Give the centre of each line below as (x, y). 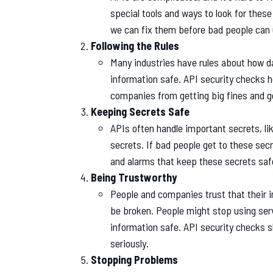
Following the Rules (135, 45)
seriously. (129, 243)
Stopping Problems (134, 259)
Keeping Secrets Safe (140, 111)
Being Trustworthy (134, 177)
